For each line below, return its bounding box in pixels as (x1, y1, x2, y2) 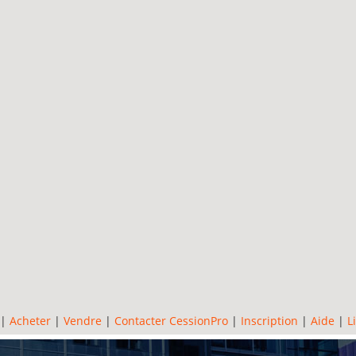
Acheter (10, 313, 51, 328)
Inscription (241, 313, 298, 328)
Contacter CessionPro (114, 313, 228, 328)
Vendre (64, 313, 102, 328)
